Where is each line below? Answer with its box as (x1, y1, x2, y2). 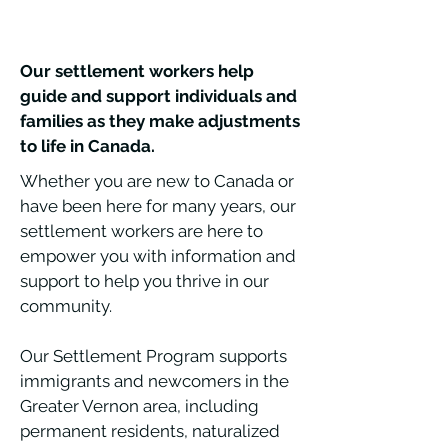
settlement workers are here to (20, 221, 263, 241)
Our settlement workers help (20, 61, 254, 81)
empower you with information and (20, 246, 296, 266)
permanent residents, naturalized (20, 421, 280, 441)
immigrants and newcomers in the (20, 371, 289, 391)
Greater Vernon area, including (20, 396, 259, 416)
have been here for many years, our (20, 196, 296, 216)
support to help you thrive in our (20, 271, 269, 291)
